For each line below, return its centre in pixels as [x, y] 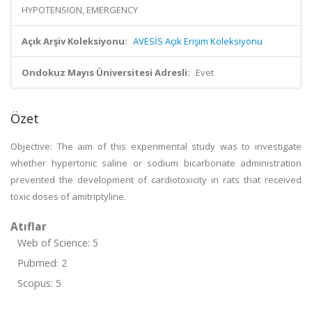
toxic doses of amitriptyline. [68, 196]
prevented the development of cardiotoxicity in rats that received [156, 180]
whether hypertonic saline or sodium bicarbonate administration [156, 163]
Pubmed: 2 [42, 263]
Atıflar [29, 226]
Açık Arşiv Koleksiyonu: [75, 41]
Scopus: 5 [39, 283]
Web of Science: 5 [58, 243]
